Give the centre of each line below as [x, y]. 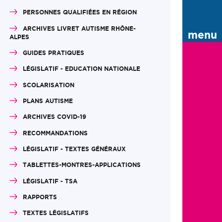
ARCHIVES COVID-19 [53, 117]
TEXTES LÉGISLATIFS [55, 213]
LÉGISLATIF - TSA [49, 181]
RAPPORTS [39, 197]
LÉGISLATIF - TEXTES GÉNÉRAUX [73, 149]
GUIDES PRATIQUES [52, 53]
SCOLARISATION [47, 85]
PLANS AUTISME [47, 101]
